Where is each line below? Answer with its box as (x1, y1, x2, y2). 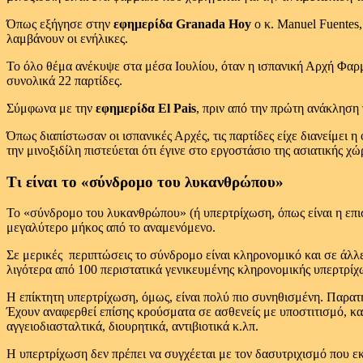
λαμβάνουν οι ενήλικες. (6, 32, 128, 45)
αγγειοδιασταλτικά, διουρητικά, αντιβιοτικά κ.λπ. (6, 319, 258, 334)
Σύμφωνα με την (6, 101, 96, 115)
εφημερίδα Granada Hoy (113, 17, 251, 31)
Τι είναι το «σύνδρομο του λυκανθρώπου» (6, 173, 284, 190)
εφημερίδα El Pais (96, 101, 196, 115)
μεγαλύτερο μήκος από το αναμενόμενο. (6, 220, 216, 235)
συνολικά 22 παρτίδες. (6, 74, 122, 88)
